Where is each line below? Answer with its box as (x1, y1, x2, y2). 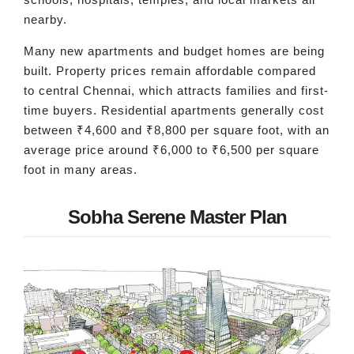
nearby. (24, 13, 67, 27)
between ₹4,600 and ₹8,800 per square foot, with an (24, 122, 330, 137)
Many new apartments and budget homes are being (24, 43, 325, 58)
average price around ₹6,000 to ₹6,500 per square (24, 142, 319, 156)
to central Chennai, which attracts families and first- (24, 83, 329, 97)
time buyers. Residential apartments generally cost (24, 103, 324, 117)
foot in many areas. (24, 162, 137, 176)
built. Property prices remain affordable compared (24, 63, 316, 77)
